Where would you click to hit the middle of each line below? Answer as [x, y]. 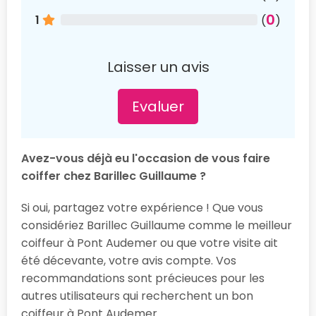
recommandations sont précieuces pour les [143, 278]
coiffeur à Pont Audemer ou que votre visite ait [150, 243]
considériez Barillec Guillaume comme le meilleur [157, 225]
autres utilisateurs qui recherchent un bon [137, 296]
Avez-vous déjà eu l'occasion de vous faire [146, 158]
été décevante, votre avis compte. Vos [129, 260]
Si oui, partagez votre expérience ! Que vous [142, 207]
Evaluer [158, 106]
